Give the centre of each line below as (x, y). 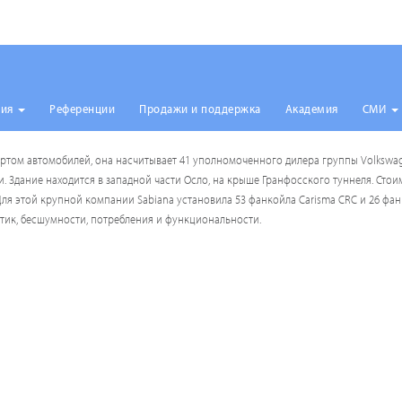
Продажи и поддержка (200, 109)
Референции (82, 109)
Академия (311, 109)
